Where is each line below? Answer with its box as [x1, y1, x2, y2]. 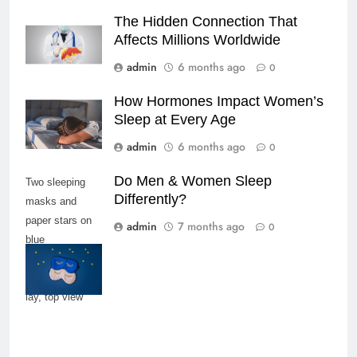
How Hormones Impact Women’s [114, 92, 324, 109]
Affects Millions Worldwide [114, 31, 280, 48]
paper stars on [25, 214, 92, 226]
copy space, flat [25, 271, 100, 284]
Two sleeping [25, 175, 85, 188]
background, [25, 252, 82, 265]
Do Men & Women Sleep [114, 172, 272, 189]
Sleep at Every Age [114, 111, 236, 127]
